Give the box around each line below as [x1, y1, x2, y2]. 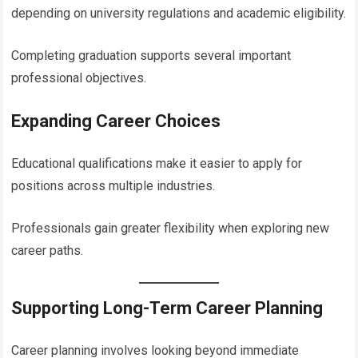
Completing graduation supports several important [11, 47, 292, 63]
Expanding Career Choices [11, 110, 221, 131]
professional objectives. [11, 70, 147, 86]
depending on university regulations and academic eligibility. [11, 5, 347, 21]
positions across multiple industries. [11, 177, 216, 193]
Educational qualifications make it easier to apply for [11, 155, 303, 171]
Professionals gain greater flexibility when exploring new [11, 220, 330, 236]
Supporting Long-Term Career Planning [11, 297, 324, 318]
